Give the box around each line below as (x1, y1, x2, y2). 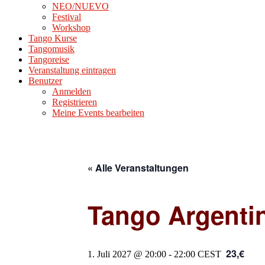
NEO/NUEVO (52, 1, 109, 11)
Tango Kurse (28, 33, 77, 43)
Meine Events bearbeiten (52, 108, 144, 118)
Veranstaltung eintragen (28, 65, 116, 75)
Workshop (52, 22, 91, 33)
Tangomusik (28, 44, 75, 54)
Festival (52, 12, 81, 22)
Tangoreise (28, 54, 69, 64)
